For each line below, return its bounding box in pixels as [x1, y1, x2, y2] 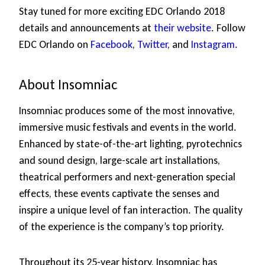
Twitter [137, 38, 167, 51]
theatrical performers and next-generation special [19, 170, 235, 184]
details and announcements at [19, 21, 154, 35]
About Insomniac [19, 76, 117, 93]
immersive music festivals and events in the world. [19, 121, 237, 134]
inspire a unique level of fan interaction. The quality [19, 203, 243, 217]
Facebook [88, 38, 132, 51]
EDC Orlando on [19, 38, 88, 51]
